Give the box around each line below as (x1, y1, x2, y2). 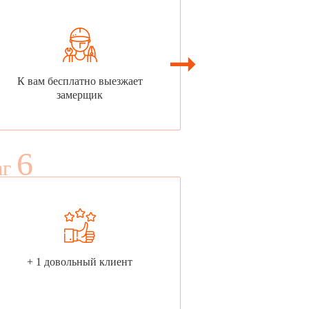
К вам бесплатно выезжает (17, 75, 143, 87)
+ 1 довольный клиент (27, 256, 132, 268)
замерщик (57, 89, 103, 101)
